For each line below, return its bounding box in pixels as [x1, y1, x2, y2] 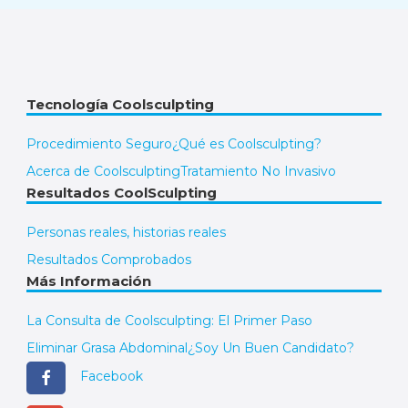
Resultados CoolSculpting [26, 183, 217, 201]
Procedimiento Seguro [26, 135, 172, 152]
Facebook [80, 368, 143, 385]
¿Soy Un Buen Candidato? [188, 339, 354, 356]
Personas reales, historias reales [26, 223, 226, 240]
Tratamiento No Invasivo [180, 162, 336, 179]
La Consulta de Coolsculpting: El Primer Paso [26, 311, 312, 329]
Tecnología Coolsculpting [26, 95, 214, 113]
